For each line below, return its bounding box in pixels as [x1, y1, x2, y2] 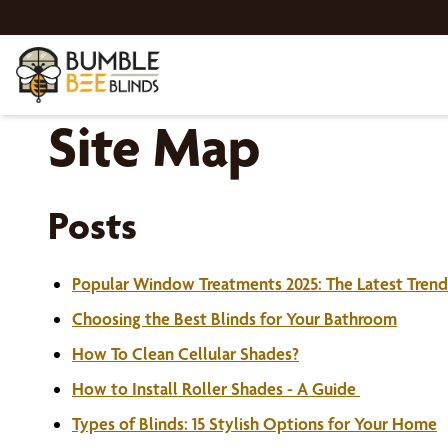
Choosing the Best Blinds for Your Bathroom [72, 308, 397, 329]
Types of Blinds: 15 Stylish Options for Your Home [72, 413, 437, 434]
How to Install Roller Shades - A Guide [72, 378, 360, 399]
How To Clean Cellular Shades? [72, 343, 299, 364]
